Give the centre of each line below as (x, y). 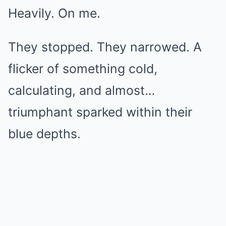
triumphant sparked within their (100, 112)
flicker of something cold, (83, 69)
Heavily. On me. (54, 13)
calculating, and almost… (81, 90)
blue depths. (44, 134)
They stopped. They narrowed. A (105, 47)
